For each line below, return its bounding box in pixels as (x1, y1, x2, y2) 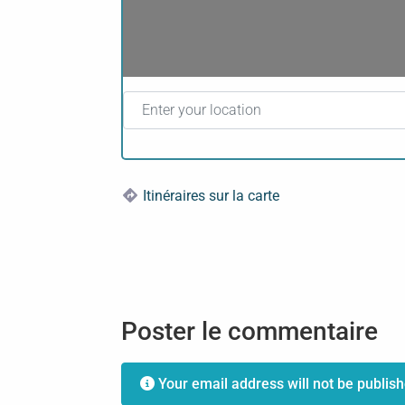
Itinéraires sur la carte (143, 187, 280, 205)
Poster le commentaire (121, 316, 379, 346)
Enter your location (122, 90, 245, 108)
